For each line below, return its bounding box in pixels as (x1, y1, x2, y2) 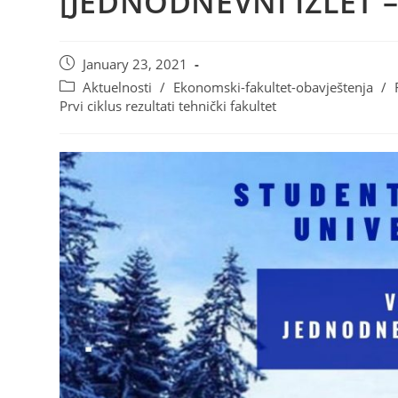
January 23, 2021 (83, 56, 188, 74)
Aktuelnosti (83, 79, 153, 97)
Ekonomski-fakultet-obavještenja (173, 79, 374, 97)
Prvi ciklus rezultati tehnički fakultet (60, 98, 277, 115)
